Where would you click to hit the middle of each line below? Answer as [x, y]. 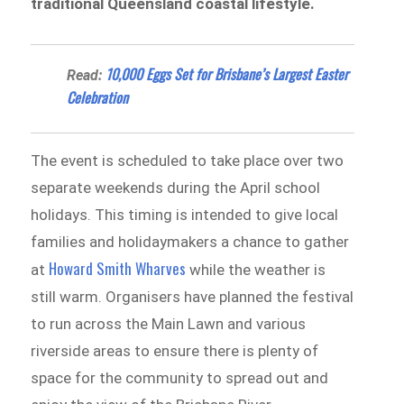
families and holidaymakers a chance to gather [190, 241]
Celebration [98, 97]
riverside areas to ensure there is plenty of [175, 350]
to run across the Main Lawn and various [169, 323]
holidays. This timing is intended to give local [185, 214]
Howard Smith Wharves [118, 268]
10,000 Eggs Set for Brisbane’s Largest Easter [227, 73]
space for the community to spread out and [180, 377]
